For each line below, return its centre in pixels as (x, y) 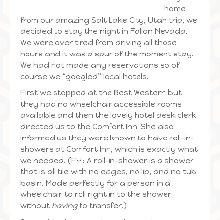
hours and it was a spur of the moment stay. (107, 54)
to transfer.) (102, 206)
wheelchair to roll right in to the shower (96, 194)
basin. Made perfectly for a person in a (95, 183)
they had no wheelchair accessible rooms (101, 104)
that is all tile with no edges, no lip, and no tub (108, 172)
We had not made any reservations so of (100, 65)
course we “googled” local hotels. (84, 76)
